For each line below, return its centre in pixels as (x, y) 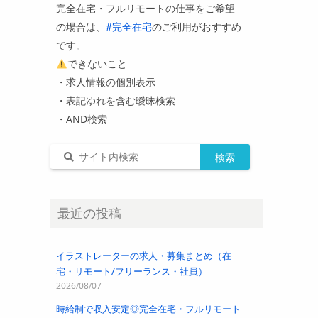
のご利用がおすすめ (197, 27)
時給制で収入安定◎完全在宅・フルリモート (148, 308)
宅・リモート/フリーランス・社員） (132, 271)
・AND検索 (82, 119)
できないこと (97, 64)
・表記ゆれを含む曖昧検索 (116, 101)
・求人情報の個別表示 (106, 82)
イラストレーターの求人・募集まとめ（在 (143, 255)
